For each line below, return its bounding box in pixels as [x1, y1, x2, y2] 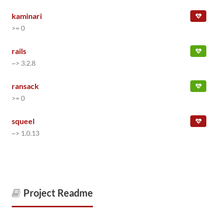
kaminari [12, 11, 42, 20]
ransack [12, 81, 39, 91]
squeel [12, 116, 35, 126]
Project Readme [23, 187, 93, 199]
